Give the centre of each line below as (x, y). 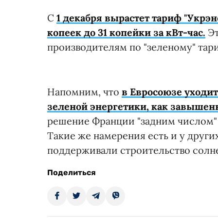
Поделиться (72, 173)
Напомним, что (84, 92)
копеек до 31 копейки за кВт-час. (126, 33)
